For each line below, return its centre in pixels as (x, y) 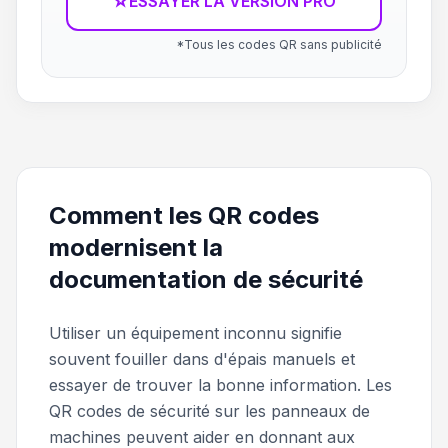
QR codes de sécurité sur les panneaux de (209, 411)
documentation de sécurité (206, 279)
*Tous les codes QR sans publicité (279, 44)
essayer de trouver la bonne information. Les (220, 385)
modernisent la (136, 247)
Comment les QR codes (184, 215)
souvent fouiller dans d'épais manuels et (202, 359)
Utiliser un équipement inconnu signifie (195, 333)
